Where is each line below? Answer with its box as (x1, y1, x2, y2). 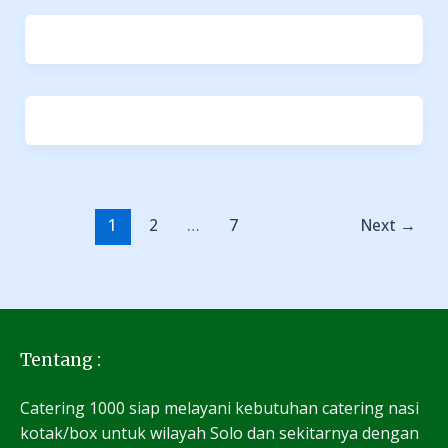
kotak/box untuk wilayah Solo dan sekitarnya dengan (20, 422, 419, 445)
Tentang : (20, 349, 101, 372)
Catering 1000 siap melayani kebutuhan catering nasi (20, 397, 419, 420)
